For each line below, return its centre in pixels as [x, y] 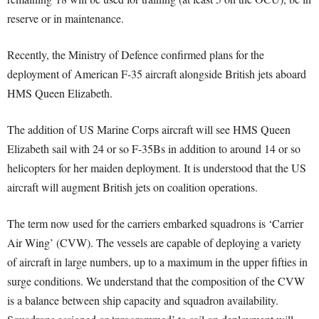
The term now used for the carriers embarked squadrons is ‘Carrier [155, 223]
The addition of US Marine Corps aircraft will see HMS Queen [149, 129]
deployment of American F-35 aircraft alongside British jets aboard [157, 74]
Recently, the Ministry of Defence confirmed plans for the [136, 54]
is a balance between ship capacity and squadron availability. [143, 300]
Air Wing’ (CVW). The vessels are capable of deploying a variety [154, 242]
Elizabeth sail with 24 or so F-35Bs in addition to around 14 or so [154, 148]
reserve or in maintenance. [66, 18]
